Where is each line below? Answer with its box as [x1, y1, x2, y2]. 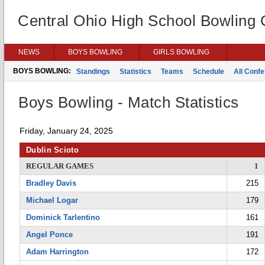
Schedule [193, 67, 224, 76]
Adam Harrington [26, 247, 89, 256]
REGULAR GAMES [26, 161, 93, 170]
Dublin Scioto [26, 146, 79, 154]
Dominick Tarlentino [26, 213, 100, 222]
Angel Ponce [26, 230, 73, 239]
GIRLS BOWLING [153, 48, 209, 56]
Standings [76, 67, 110, 76]
